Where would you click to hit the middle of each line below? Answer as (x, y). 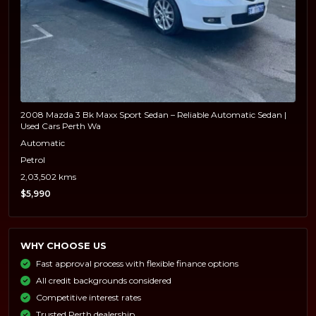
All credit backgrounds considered (104, 280)
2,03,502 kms (48, 177)
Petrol (33, 160)
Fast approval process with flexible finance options (137, 263)
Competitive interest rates (89, 297)
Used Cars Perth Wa (61, 126)
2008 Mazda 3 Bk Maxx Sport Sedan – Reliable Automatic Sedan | (153, 115)
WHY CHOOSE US (63, 245)
